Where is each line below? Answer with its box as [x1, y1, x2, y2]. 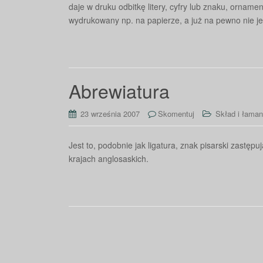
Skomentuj [158, 108, 194, 119]
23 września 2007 [80, 108, 140, 119]
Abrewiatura [69, 77, 170, 104]
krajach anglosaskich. [69, 153, 149, 164]
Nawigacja [68, 215, 144, 239]
